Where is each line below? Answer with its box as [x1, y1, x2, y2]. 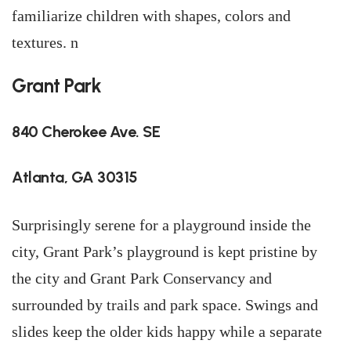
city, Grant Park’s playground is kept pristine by [12, 243, 317, 260]
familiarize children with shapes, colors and [12, 7, 291, 24]
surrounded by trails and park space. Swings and [12, 296, 318, 313]
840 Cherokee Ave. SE [12, 122, 160, 141]
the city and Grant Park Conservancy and [12, 270, 272, 287]
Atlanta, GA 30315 [12, 168, 138, 186]
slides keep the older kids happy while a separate [12, 323, 322, 340]
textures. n [12, 34, 78, 51]
